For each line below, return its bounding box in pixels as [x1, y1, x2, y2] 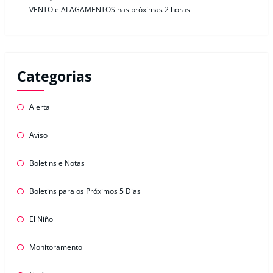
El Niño [29, 213, 53, 224]
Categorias [16, 67, 91, 87]
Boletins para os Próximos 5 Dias [29, 185, 141, 196]
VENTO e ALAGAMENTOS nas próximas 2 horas [29, 4, 190, 15]
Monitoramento [29, 241, 82, 252]
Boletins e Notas [29, 157, 85, 168]
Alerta [29, 101, 50, 112]
